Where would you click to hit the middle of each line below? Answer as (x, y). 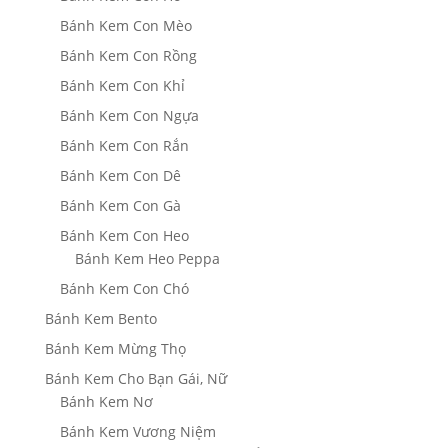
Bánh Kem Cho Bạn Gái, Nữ (135, 379)
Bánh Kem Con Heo (124, 236)
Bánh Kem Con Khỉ (122, 86)
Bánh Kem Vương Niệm (137, 432)
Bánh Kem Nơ (106, 402)
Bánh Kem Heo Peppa (147, 259)
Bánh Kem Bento (100, 319)
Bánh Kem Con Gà (120, 206)
